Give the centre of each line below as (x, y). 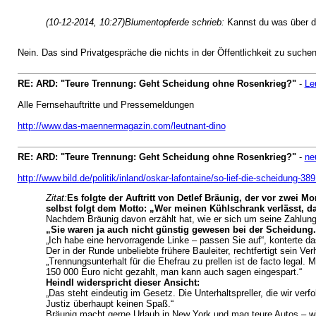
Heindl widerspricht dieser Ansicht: (122, 282)
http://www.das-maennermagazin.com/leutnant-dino (121, 126)
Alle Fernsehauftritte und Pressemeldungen (105, 105)
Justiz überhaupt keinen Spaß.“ (109, 304)
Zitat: (56, 198)
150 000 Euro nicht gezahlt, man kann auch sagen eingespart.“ (174, 272)
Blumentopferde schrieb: (176, 22)
